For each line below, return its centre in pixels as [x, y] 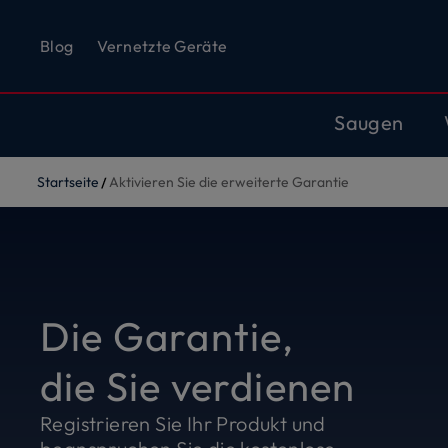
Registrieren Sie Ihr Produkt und [183, 423]
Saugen [369, 122]
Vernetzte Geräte [162, 45]
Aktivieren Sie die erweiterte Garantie [229, 182]
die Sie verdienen [198, 386]
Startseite [68, 182]
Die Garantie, [167, 336]
